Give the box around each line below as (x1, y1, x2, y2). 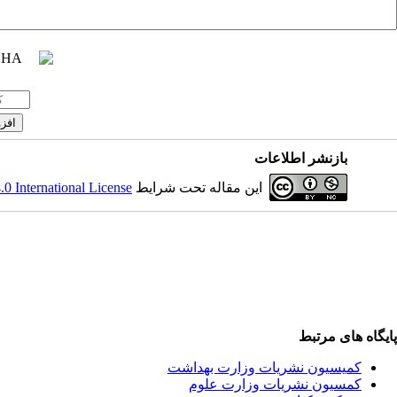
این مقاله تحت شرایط (132, 180, 263, 195)
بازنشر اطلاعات (254, 151, 348, 166)
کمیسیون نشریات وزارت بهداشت (167, 360, 362, 375)
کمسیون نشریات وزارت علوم (189, 377, 362, 392)
